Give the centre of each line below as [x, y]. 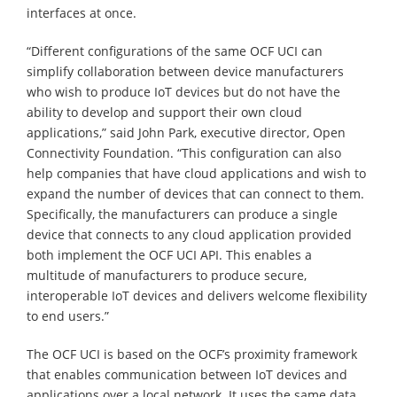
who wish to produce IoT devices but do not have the [183, 91]
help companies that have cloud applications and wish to [196, 173]
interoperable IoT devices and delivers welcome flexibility [197, 295]
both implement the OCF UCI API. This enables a [169, 254]
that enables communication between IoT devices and [187, 374]
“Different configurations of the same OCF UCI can [175, 51]
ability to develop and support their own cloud [164, 112]
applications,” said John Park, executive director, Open [186, 132]
